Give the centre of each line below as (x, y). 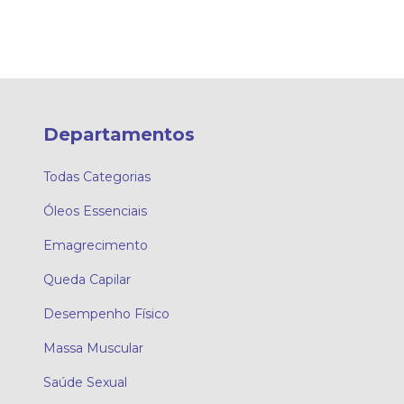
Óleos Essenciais (95, 211)
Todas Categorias (97, 177)
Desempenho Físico (106, 314)
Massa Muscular (93, 349)
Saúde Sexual (85, 383)
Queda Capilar (87, 280)
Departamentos (119, 134)
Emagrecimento (96, 246)
